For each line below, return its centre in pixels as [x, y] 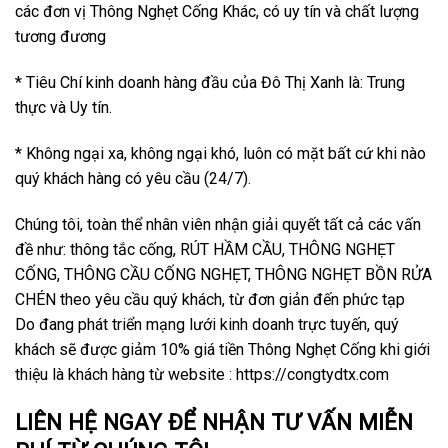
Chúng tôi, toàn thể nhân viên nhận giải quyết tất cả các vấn [218, 224]
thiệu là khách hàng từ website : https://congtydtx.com [202, 374]
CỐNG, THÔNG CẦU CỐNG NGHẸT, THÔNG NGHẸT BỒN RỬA [223, 274]
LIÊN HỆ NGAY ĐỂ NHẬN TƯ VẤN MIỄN [214, 421]
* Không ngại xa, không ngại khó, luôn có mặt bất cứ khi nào [220, 153]
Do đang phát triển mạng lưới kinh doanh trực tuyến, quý [207, 324]
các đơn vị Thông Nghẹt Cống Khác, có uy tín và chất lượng [217, 12]
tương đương [60, 37]
